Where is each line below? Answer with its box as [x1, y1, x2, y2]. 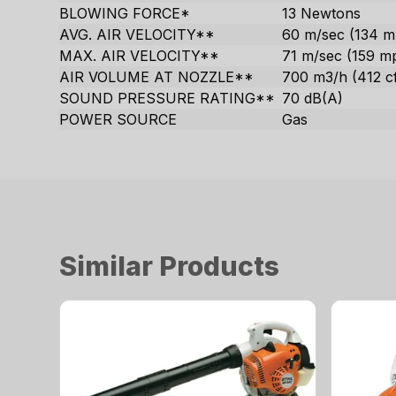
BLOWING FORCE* [59, 4, 191, 23]
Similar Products [59, 250, 280, 283]
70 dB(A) [282, 89, 344, 108]
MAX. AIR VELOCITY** [59, 47, 220, 65]
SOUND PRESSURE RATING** [59, 89, 276, 108]
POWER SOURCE [59, 110, 178, 129]
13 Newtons [282, 4, 362, 23]
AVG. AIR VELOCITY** [59, 26, 216, 44]
